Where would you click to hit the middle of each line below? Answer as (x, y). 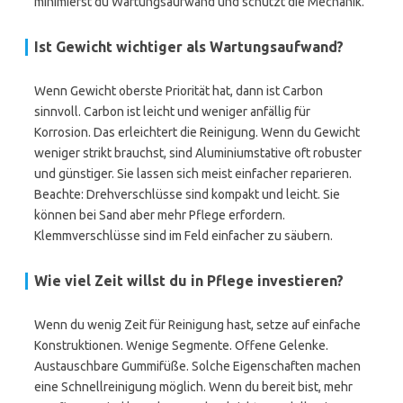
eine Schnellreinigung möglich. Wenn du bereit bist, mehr (193, 387)
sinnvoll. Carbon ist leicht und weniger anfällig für (172, 112)
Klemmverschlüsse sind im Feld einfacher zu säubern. (184, 236)
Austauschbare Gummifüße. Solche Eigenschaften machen (197, 366)
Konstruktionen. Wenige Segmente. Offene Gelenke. (181, 345)
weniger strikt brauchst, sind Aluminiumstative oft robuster (198, 153)
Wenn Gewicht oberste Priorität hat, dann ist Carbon (179, 91)
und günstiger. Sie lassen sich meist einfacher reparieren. (193, 174)
